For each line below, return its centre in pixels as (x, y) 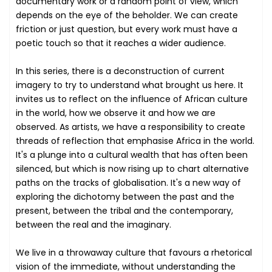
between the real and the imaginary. (93, 225)
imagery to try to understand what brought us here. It (130, 85)
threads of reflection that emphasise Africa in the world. (135, 141)
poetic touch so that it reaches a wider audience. (121, 43)
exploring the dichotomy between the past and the (125, 197)
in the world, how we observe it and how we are (116, 113)
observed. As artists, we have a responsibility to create (131, 127)
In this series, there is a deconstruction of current (120, 71)
